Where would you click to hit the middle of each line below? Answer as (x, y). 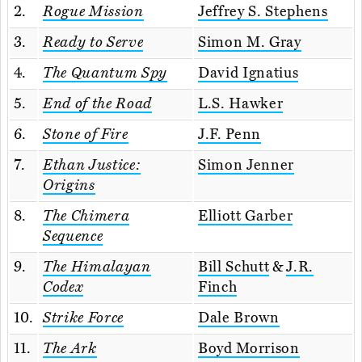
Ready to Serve (93, 42)
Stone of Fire (86, 135)
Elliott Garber (246, 216)
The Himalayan (97, 267)
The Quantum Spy (105, 73)
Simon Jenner (246, 165)
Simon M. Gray (250, 42)
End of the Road (97, 104)
